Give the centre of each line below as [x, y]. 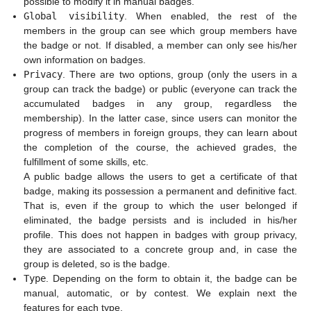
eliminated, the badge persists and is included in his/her [160, 220]
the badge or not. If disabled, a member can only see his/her [160, 45]
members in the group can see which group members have [160, 31]
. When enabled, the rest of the [211, 16]
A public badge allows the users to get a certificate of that [160, 177]
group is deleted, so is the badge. [97, 264]
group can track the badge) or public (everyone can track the [160, 89]
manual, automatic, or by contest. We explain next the [160, 293]
